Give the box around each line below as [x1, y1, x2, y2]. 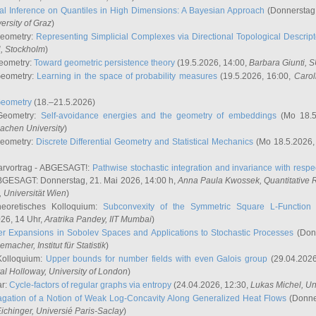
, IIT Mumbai [105, 214, 152, 224]
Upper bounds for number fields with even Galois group [45, 254, 268, 264]
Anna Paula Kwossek [177, 176, 260, 186]
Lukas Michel [250, 280, 301, 290]
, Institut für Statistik [33, 241, 106, 250]
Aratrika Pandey [44, 214, 105, 224]
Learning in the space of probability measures [36, 71, 217, 81]
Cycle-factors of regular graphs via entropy [9, 280, 171, 290]
